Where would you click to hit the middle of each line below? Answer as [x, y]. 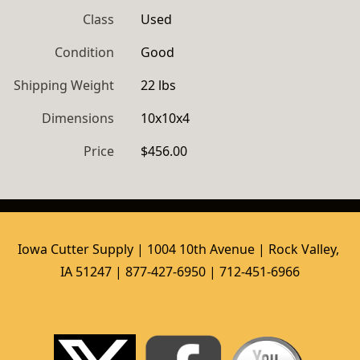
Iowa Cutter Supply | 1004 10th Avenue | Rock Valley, [178, 249]
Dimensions [78, 118]
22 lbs [158, 85]
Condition [84, 52]
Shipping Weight [64, 85]
